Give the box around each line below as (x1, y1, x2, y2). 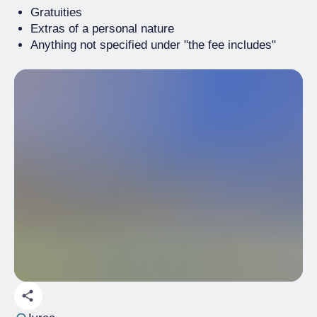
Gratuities (30, 6, 82, 19)
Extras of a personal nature (30, 22, 174, 35)
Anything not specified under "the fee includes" (30, 38, 279, 52)
